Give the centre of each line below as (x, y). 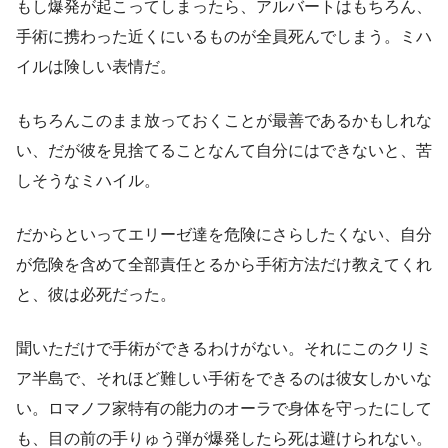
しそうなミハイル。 (88, 181)
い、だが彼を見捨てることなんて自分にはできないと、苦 (224, 151)
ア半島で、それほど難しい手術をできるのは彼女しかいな (224, 379)
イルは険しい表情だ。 (96, 67)
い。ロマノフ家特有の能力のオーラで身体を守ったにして (224, 409)
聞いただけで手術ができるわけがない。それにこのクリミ (224, 349)
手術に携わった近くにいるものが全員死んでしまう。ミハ (224, 37)
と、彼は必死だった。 (96, 295)
